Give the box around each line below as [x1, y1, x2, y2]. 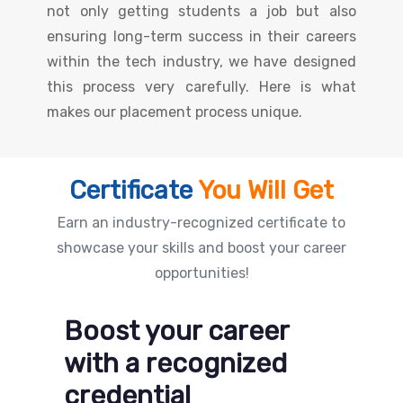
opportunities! [154, 264, 249, 282]
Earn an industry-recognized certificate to [58, 214, 345, 232]
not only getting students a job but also [47, 3, 356, 21]
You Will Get [198, 175, 334, 206]
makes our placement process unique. [47, 103, 303, 121]
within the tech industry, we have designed [47, 53, 356, 71]
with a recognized [64, 347, 288, 381]
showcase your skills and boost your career [57, 239, 346, 257]
